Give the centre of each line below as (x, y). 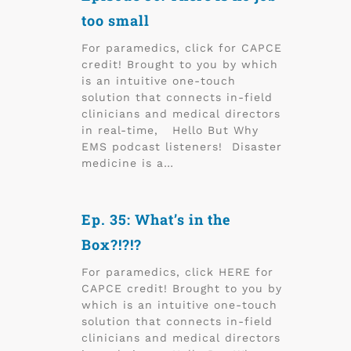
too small (116, 20)
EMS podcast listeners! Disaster (182, 147)
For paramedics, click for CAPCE (182, 48)
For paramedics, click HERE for (177, 272)
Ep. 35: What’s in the (156, 219)
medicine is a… (128, 163)
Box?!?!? (112, 244)
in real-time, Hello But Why (170, 130)
